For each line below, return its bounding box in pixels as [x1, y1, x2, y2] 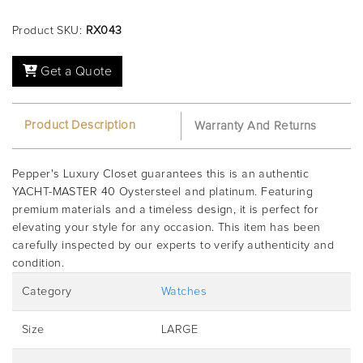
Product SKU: [12, 25, 86, 36]
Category [22, 286, 72, 297]
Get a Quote [37, 65, 113, 78]
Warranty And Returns [194, 120, 317, 132]
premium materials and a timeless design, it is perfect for [12, 204, 319, 216]
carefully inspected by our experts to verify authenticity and [12, 240, 335, 251]
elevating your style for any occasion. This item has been [12, 222, 321, 233]
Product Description [24, 119, 136, 131]
